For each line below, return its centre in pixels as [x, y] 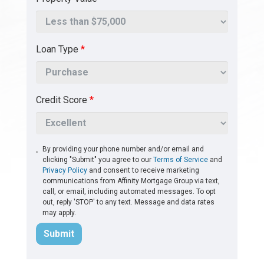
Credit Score [63, 100]
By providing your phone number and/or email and [123, 149]
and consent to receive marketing [143, 170]
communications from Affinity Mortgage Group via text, [131, 181]
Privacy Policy [65, 170]
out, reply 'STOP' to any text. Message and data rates [129, 202]
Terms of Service [181, 159]
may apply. [60, 212]
